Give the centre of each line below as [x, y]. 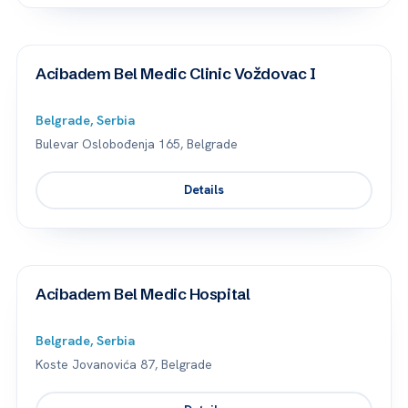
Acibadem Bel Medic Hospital [143, 293]
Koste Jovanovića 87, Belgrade [124, 364]
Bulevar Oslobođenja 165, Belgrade [137, 144]
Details [204, 190]
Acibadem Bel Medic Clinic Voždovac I [176, 74]
